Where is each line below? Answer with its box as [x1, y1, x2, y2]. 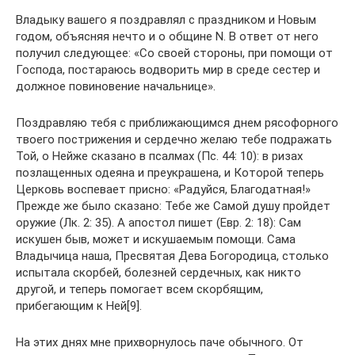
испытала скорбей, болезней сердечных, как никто [16, 265, 301, 280]
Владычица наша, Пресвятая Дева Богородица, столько [16, 248, 329, 263]
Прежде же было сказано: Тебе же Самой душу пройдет [16, 198, 330, 213]
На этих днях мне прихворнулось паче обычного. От [16, 334, 303, 349]
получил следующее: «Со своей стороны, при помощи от [16, 45, 333, 60]
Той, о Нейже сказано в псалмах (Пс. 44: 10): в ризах [16, 148, 303, 163]
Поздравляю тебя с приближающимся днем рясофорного [16, 115, 338, 130]
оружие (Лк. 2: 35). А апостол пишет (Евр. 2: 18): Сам [16, 215, 301, 230]
